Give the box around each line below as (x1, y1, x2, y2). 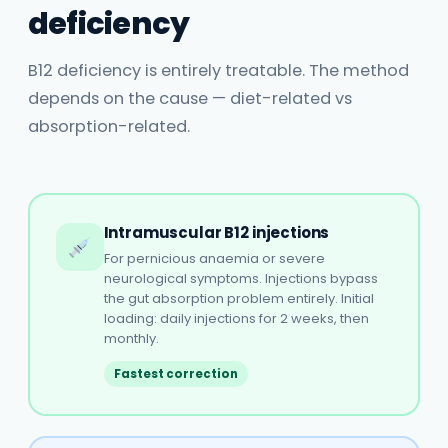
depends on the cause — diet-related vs (28, 87, 352, 110)
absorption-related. (28, 115, 190, 138)
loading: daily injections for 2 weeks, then (103, 308, 369, 328)
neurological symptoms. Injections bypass (103, 268, 378, 288)
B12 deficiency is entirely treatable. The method (28, 59, 409, 82)
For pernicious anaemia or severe (103, 248, 325, 268)
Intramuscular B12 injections (103, 221, 330, 243)
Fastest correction (113, 365, 238, 382)
